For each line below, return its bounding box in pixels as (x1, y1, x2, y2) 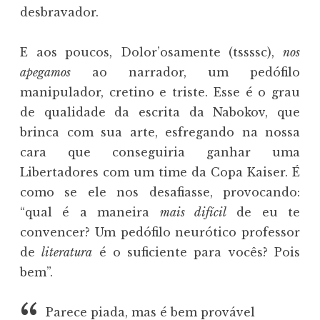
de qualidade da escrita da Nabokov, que (20, 105, 300, 120)
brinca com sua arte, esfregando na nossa (20, 125, 300, 140)
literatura (41, 245, 93, 260)
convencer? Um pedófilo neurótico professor (20, 225, 300, 240)
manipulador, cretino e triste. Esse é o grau (20, 85, 300, 100)
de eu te (226, 205, 300, 220)
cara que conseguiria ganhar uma (20, 145, 300, 160)
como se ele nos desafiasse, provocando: (20, 185, 300, 200)
